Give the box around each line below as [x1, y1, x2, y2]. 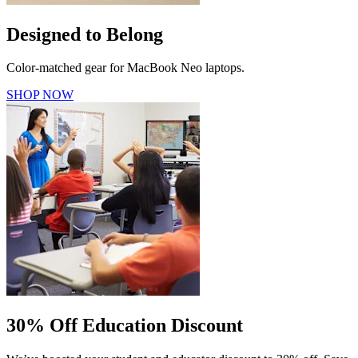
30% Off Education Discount [6, 315, 243, 336]
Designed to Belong [6, 23, 163, 45]
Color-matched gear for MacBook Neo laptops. [6, 61, 245, 75]
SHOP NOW [6, 88, 74, 102]
